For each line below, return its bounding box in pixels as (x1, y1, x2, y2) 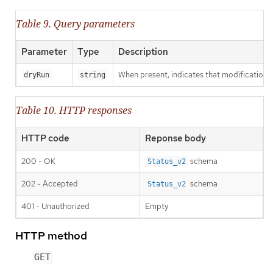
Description (118, 46, 168, 58)
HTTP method (15, 229, 87, 243)
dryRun (24, 71, 49, 80)
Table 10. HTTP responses (16, 104, 132, 118)
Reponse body (145, 132, 206, 145)
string (80, 71, 105, 80)
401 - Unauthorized (21, 201, 90, 212)
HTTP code (21, 132, 69, 145)
